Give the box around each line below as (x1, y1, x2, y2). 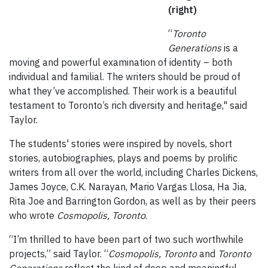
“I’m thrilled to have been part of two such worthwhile (9, 233, 243, 246)
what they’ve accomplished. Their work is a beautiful (9, 85, 237, 98)
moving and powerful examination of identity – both (9, 56, 232, 69)
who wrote (9, 209, 57, 222)
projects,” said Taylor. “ (9, 248, 108, 260)
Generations (168, 42, 221, 54)
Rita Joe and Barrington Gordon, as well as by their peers (9, 195, 256, 208)
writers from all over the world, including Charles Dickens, (9, 166, 258, 179)
